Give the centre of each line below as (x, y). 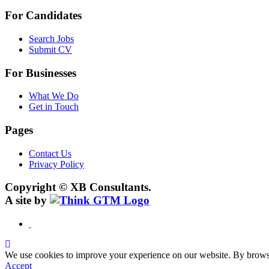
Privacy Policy (56, 164)
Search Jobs (51, 38)
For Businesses (41, 73)
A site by (27, 201)
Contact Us (50, 153)
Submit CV (50, 49)
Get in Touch (54, 107)
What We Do (54, 96)
